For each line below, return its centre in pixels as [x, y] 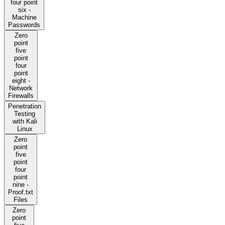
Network [21, 88]
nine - [21, 185]
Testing [25, 114]
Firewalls [21, 96]
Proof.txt [21, 192]
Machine [24, 18]
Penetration [25, 106]
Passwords [24, 25]
